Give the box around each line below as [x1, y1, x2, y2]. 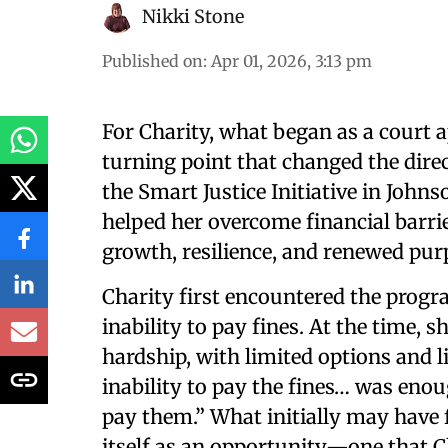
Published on [102, 51, 203, 71]
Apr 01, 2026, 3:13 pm [211, 51, 372, 71]
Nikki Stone [142, 5, 244, 28]
